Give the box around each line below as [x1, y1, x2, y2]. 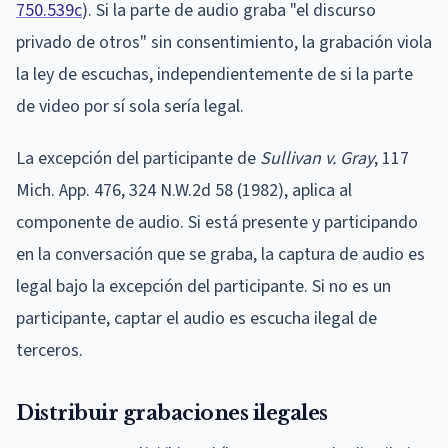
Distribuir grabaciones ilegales [16, 400, 328, 425]
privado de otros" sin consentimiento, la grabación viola [16, 29, 432, 55]
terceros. [16, 337, 83, 363]
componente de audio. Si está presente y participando [16, 209, 418, 235]
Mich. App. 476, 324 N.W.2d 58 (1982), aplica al [16, 177, 352, 203]
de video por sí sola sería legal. [16, 93, 244, 119]
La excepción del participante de [16, 145, 260, 171]
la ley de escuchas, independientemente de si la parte [16, 61, 413, 87]
